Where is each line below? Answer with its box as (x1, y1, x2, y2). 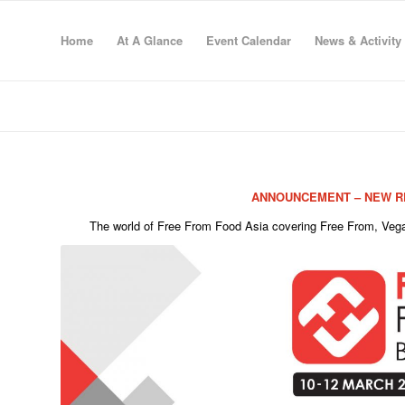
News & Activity (315, 32, 401, 49)
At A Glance (117, 32, 183, 49)
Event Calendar (206, 32, 291, 49)
